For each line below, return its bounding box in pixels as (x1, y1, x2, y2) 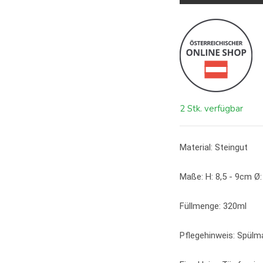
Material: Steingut (180, 142, 248, 153)
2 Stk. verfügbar (180, 103, 244, 114)
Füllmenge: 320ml (180, 201, 247, 211)
